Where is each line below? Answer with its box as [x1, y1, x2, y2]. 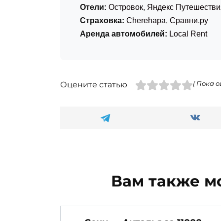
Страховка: [80, 16, 124, 25]
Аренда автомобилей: [80, 30, 167, 38]
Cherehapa [126, 16, 166, 25]
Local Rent [169, 30, 207, 38]
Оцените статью [60, 80, 127, 90]
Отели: [80, 3, 107, 12]
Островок [109, 3, 143, 12]
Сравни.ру [170, 16, 208, 25]
